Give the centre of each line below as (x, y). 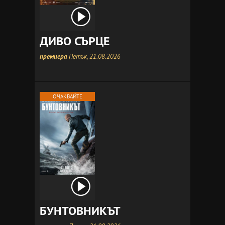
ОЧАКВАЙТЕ (67, 96)
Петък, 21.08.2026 (94, 56)
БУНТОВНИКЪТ (80, 211)
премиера (53, 57)
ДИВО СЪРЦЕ (75, 41)
